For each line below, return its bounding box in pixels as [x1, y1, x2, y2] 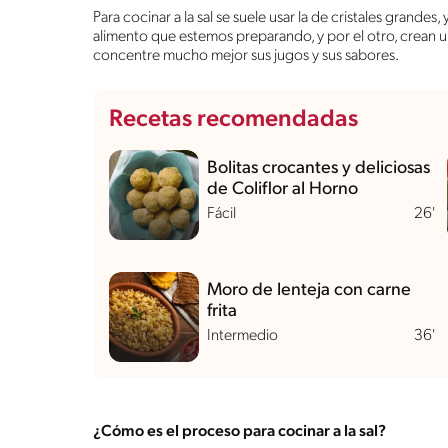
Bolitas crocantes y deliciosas [207, 158, 430, 178]
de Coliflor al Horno [207, 179, 358, 199]
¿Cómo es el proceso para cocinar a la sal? [93, 423, 386, 440]
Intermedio [207, 327, 278, 344]
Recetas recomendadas [109, 107, 358, 132]
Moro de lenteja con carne [207, 280, 411, 300]
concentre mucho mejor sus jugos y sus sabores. [93, 47, 399, 64]
